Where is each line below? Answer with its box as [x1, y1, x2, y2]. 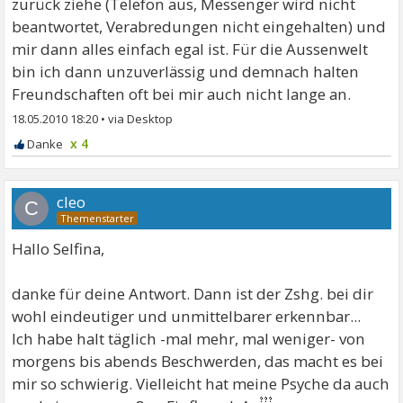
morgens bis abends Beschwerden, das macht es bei [12, 350, 384, 372]
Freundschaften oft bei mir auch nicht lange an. [12, 83, 352, 104]
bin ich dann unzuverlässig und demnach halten [12, 60, 360, 82]
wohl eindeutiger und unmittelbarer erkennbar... [12, 305, 362, 327]
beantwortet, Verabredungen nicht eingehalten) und [12, 15, 387, 37]
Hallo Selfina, [12, 237, 105, 259]
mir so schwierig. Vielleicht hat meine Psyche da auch [12, 372, 390, 394]
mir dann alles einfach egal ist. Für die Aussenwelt [12, 38, 369, 59]
